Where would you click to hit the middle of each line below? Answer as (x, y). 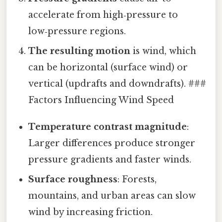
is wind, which (164, 51)
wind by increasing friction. (91, 212)
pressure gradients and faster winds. (110, 160)
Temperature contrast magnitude (108, 127)
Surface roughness (73, 180)
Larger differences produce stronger (112, 143)
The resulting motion (80, 51)
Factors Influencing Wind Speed (101, 100)
